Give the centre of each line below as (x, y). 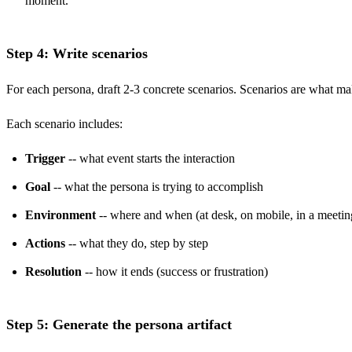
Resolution (53, 272)
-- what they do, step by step (137, 244)
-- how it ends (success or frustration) (175, 272)
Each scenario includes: (64, 124)
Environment (60, 215)
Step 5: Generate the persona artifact (119, 324)
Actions (45, 244)
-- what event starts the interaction (150, 159)
